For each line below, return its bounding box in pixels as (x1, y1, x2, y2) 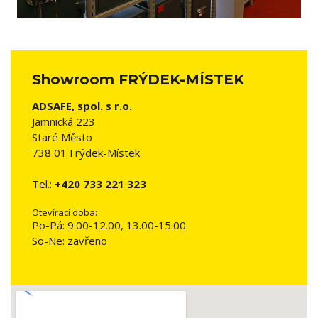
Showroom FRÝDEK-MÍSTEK (32, 71, 244, 88)
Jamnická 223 (32, 114, 95, 128)
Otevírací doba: (32, 206, 97, 219)
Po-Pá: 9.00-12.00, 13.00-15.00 (32, 218, 186, 232)
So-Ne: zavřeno (32, 234, 107, 248)
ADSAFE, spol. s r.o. (32, 99, 132, 113)
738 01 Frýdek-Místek (32, 146, 140, 160)
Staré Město (32, 130, 92, 144)
